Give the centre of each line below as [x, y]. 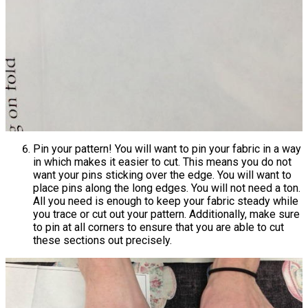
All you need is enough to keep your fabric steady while [166, 201]
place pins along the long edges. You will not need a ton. [167, 188]
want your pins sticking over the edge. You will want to [162, 175]
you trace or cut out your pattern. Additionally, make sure [166, 214]
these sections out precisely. [102, 241]
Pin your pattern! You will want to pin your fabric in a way [167, 149]
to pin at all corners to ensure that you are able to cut [158, 228]
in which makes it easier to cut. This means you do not [162, 162]
